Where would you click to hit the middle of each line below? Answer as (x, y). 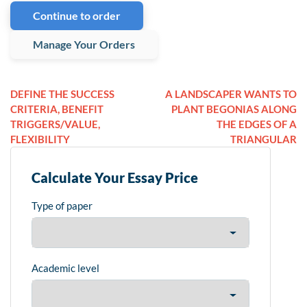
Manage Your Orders (84, 45)
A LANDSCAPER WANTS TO (231, 94)
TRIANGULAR (263, 139)
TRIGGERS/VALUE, (55, 124)
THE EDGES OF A (257, 124)
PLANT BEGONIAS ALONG (234, 109)
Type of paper (62, 206)
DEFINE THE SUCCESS (62, 94)
